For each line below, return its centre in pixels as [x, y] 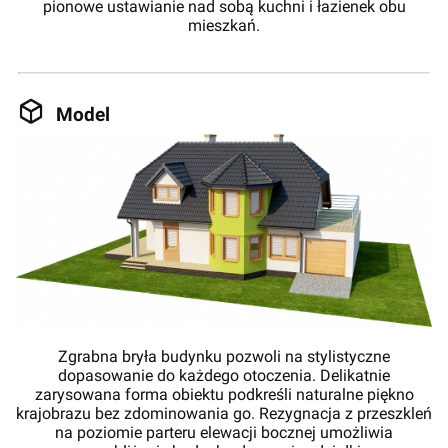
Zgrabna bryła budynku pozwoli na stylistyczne [224, 356]
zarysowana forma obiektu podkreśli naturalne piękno [224, 394]
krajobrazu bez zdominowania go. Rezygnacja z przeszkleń [224, 413]
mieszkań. [224, 25]
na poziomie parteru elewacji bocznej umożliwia [224, 432]
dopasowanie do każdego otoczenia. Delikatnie [224, 375]
